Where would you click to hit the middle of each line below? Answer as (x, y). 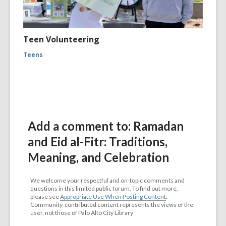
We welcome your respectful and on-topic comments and (107, 180)
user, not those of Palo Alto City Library (82, 212)
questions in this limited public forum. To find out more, (104, 188)
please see (45, 196)
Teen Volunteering (61, 39)
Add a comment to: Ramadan (106, 126)
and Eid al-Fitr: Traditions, (98, 141)
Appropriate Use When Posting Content (113, 196)
